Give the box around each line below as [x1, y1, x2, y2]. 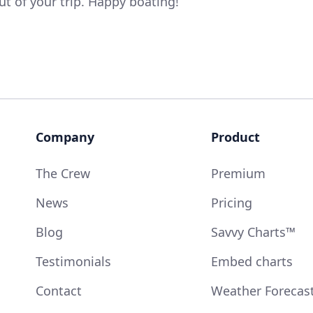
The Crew [35, 164, 90, 182]
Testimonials [35, 252, 111, 270]
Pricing [210, 194, 252, 211]
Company [35, 128, 94, 145]
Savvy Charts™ [210, 223, 296, 240]
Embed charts [210, 252, 293, 270]
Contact [35, 282, 82, 299]
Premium [210, 164, 265, 182]
